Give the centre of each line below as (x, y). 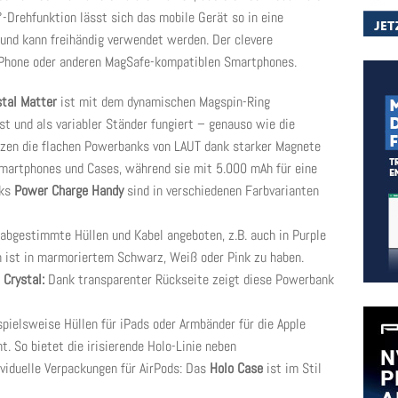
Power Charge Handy (69, 191)
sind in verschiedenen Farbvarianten (221, 191)
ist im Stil (292, 368)
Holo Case (236, 368)
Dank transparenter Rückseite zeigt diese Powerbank (189, 279)
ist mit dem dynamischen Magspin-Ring (163, 102)
